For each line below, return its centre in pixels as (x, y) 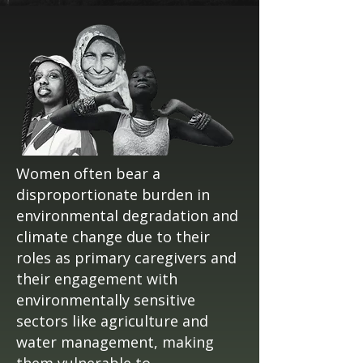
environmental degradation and (127, 216)
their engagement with (97, 279)
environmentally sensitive (106, 300)
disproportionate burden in (113, 194)
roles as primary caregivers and (126, 258)
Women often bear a (88, 173)
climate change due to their (113, 237)
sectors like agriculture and (112, 321)
